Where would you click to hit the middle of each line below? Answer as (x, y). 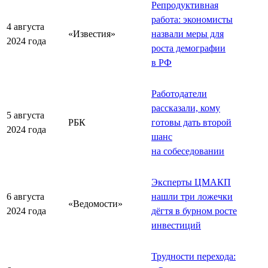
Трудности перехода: (194, 256)
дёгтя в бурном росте (194, 211)
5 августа (25, 115)
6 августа (25, 196)
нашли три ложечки (192, 196)
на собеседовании (188, 151)
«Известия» (92, 33)
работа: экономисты (192, 19)
